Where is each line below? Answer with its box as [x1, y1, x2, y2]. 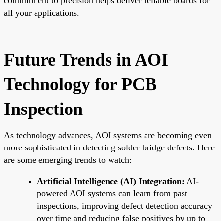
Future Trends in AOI [4, 49, 168, 70]
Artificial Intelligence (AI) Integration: [37, 176, 184, 186]
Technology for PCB [4, 74, 157, 94]
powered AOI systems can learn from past [37, 188, 187, 198]
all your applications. [4, 7, 79, 18]
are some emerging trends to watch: [4, 154, 132, 165]
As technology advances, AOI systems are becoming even [4, 130, 212, 140]
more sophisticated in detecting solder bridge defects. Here [4, 142, 215, 152]
